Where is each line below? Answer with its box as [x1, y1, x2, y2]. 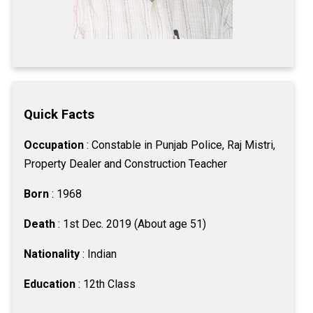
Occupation [24, 138, 87, 152]
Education [24, 277, 76, 291]
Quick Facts [24, 106, 95, 122]
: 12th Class [75, 277, 136, 291]
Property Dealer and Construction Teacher [24, 156, 228, 170]
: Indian [80, 247, 117, 261]
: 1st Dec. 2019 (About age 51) [55, 217, 207, 231]
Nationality [24, 247, 80, 261]
